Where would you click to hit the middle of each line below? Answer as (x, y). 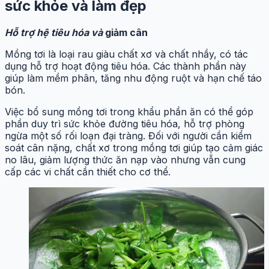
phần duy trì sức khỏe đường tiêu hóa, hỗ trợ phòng (125, 123)
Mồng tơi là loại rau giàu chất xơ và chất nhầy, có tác (126, 54)
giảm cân (126, 32)
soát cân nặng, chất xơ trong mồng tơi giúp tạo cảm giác (134, 147)
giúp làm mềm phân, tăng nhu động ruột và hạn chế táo (133, 78)
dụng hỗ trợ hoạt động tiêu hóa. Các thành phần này (125, 66)
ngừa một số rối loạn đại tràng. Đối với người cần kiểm (128, 135)
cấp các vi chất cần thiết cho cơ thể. (88, 171)
